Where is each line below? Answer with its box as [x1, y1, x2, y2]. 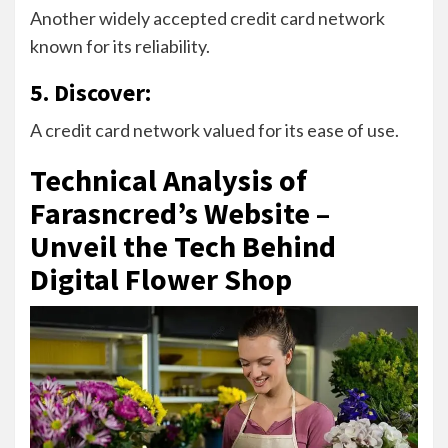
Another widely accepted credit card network [30, 6, 385, 29]
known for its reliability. [30, 34, 210, 57]
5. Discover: [30, 76, 156, 108]
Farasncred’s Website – [30, 193, 330, 232]
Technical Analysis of [30, 160, 307, 199]
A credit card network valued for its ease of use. [30, 118, 399, 141]
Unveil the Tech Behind [30, 226, 336, 265]
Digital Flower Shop [30, 259, 292, 298]
